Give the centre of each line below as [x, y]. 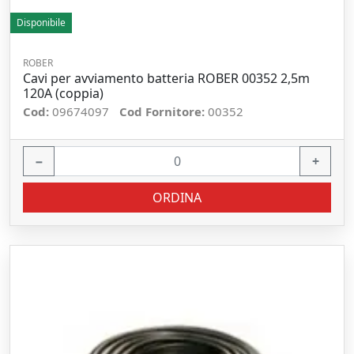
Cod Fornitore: [164, 111]
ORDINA [177, 198]
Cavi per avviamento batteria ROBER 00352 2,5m [166, 78]
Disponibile [41, 23]
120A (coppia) [63, 93]
